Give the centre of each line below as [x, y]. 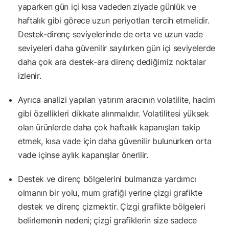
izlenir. [30, 75]
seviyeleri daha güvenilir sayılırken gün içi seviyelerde [117, 48]
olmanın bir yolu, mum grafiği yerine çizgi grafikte [110, 192]
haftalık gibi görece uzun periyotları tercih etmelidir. [114, 20]
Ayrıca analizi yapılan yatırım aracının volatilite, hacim [117, 99]
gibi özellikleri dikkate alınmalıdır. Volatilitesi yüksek [113, 113]
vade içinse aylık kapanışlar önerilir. [83, 155]
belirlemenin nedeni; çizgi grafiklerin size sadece [107, 220]
